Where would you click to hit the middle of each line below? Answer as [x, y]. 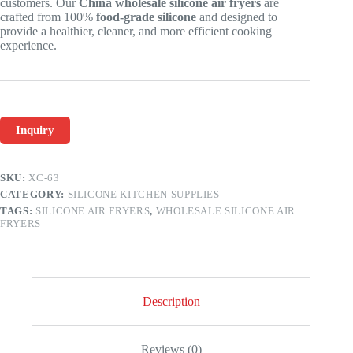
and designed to [237, 17]
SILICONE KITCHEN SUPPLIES [143, 195]
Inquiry [35, 130]
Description [171, 302]
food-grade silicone [146, 17]
